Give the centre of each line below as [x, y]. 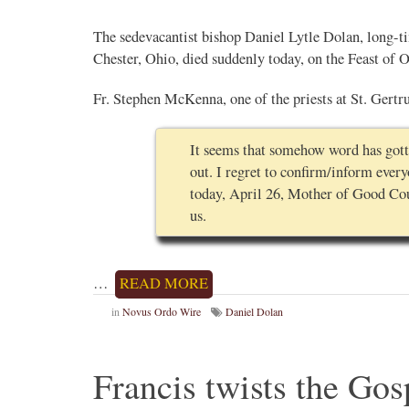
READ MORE [164, 283]
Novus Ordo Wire [162, 312]
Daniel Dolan [254, 312]
